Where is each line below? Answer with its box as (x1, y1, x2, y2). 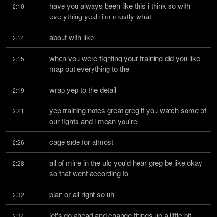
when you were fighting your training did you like (49, 53, 200, 63)
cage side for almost (49, 137, 113, 147)
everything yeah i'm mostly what (49, 11, 151, 21)
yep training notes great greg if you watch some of (49, 105, 206, 115)
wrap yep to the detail (49, 84, 116, 94)
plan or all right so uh (49, 189, 114, 199)
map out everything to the (49, 63, 129, 74)
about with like (49, 32, 94, 42)
